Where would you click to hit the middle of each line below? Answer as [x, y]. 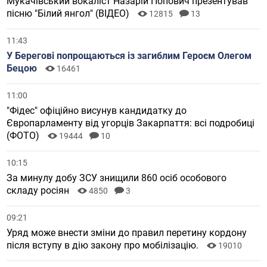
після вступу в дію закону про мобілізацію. [104, 246]
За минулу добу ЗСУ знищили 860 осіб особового [117, 178]
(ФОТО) [24, 136]
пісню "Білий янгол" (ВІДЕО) [69, 14]
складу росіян [39, 191]
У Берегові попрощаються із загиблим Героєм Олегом [129, 56]
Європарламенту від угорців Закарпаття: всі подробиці [131, 123]
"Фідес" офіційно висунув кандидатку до [97, 111]
